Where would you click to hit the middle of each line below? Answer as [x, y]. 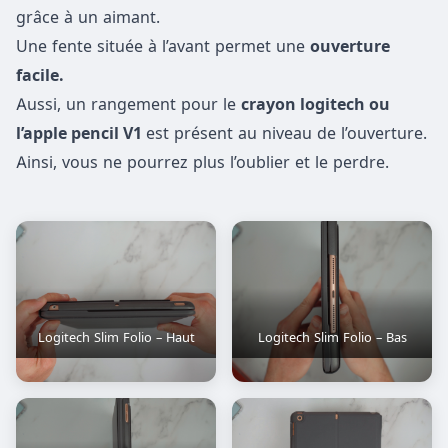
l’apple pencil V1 [81, 133]
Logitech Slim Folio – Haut [116, 338]
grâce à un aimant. [88, 17]
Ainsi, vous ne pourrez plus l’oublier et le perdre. [202, 162]
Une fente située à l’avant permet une [163, 46]
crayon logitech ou [315, 104]
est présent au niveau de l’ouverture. [286, 133]
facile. [40, 75]
